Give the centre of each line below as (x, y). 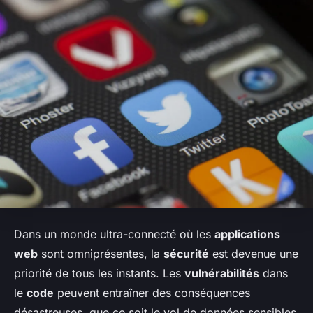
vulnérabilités (222, 274)
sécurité (186, 254)
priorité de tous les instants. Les (99, 274)
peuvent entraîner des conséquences (152, 293)
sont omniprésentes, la (101, 254)
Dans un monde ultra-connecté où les (114, 234)
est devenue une (254, 254)
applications (247, 234)
